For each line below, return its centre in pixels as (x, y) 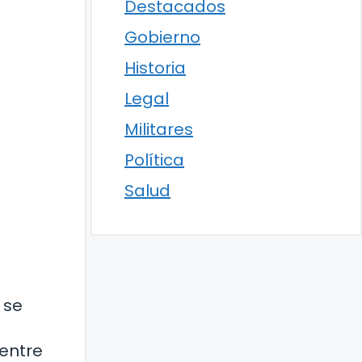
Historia (155, 68)
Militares (159, 129)
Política (154, 160)
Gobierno (162, 37)
